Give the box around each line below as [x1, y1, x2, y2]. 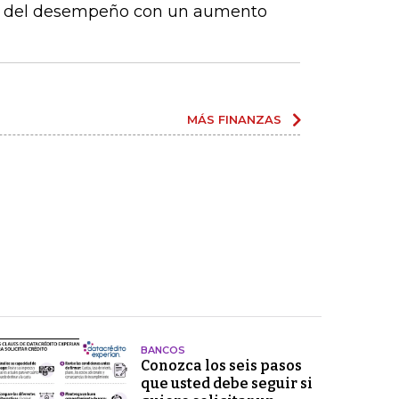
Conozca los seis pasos [140, 357, 302, 375]
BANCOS [140, 344, 185, 357]
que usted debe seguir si [140, 375, 313, 393]
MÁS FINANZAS [187, 112, 281, 127]
